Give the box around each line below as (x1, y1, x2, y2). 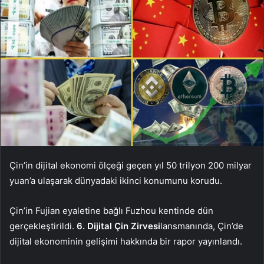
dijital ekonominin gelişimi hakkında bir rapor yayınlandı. (9, 235, 242, 247)
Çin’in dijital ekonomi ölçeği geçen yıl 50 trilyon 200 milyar (9, 159, 252, 171)
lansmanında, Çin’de (160, 220, 243, 232)
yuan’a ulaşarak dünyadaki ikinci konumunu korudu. (9, 174, 222, 186)
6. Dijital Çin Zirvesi (77, 220, 160, 232)
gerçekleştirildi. (9, 220, 77, 232)
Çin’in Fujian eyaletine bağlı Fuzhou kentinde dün (9, 204, 213, 216)
